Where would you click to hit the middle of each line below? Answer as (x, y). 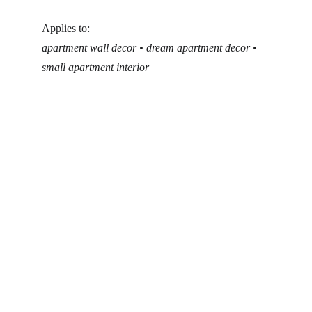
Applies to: (66, 28)
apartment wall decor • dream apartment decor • (151, 48)
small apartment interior (95, 67)
